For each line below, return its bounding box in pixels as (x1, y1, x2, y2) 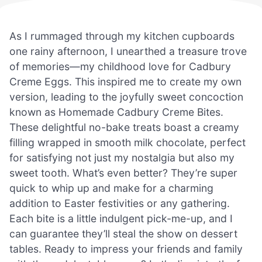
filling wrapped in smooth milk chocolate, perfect (9, 136, 246, 149)
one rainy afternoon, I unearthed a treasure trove (9, 44, 247, 57)
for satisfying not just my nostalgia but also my (9, 151, 235, 164)
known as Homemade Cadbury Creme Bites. (9, 105, 223, 118)
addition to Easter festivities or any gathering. (9, 196, 230, 209)
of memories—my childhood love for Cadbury (9, 60, 231, 73)
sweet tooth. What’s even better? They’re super (9, 166, 237, 179)
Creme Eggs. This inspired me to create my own (9, 75, 242, 88)
